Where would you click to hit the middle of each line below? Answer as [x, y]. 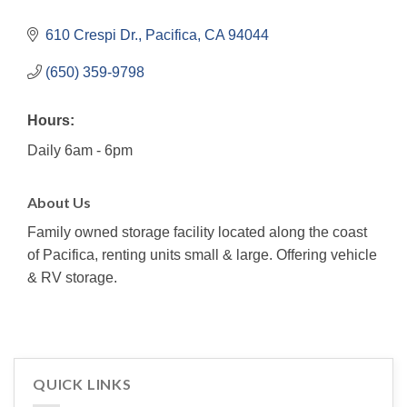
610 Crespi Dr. [92, 35]
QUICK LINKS [82, 383]
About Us [59, 202]
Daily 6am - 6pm [80, 150]
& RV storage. [72, 277]
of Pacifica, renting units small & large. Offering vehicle [202, 254]
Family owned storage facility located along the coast [197, 232]
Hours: [51, 120]
